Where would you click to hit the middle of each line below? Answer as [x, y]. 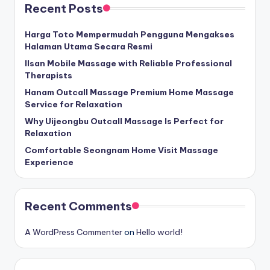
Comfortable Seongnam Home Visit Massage [121, 150]
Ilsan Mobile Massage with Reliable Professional [128, 63]
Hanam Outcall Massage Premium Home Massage [129, 92]
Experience [49, 162]
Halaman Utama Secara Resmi [89, 46]
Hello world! [159, 232]
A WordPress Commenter [74, 232]
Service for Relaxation [74, 104]
